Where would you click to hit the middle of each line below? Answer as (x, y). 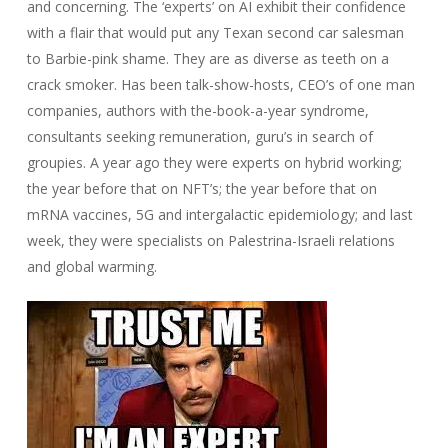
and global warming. (91, 266)
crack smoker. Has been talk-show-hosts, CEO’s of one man (220, 84)
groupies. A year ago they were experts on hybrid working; (214, 162)
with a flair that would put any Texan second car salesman (215, 32)
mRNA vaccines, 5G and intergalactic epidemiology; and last (219, 214)
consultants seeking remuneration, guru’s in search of (199, 136)
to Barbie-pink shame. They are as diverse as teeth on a (207, 58)
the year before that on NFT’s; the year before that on (201, 188)
